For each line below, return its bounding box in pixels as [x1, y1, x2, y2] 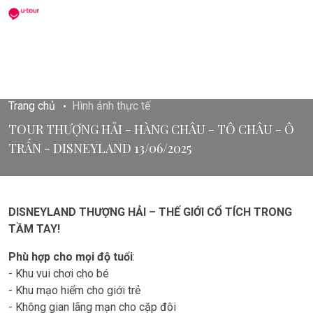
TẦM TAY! [8, 222, 60, 235]
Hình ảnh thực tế [72, 99, 150, 112]
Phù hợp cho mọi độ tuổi [8, 250, 133, 263]
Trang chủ [8, 99, 55, 112]
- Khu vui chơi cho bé [8, 267, 109, 280]
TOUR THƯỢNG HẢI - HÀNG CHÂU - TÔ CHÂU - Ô [8, 121, 294, 138]
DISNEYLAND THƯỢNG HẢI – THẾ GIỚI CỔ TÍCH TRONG [8, 205, 292, 219]
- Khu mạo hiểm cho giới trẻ [8, 284, 140, 297]
